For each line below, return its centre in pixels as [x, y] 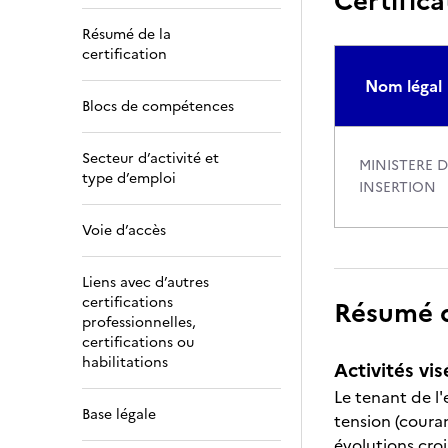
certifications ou [138, 342]
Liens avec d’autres [145, 282]
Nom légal [403, 86]
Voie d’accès [124, 230]
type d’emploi [129, 178]
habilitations [125, 362]
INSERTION [397, 187]
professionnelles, [139, 322]
